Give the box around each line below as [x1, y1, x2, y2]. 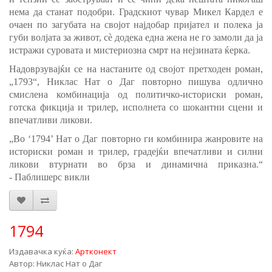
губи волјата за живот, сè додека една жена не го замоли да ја [9, 32, 263, 42]
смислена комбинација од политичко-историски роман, [9, 89, 263, 100]
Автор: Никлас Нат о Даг [9, 258, 102, 269]
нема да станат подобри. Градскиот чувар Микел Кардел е [9, 7, 263, 17]
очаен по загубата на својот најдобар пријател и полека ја [9, 19, 263, 30]
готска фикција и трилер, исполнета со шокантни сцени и [9, 102, 263, 112]
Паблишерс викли [15, 172, 90, 182]
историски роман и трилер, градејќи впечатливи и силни [9, 146, 263, 157]
